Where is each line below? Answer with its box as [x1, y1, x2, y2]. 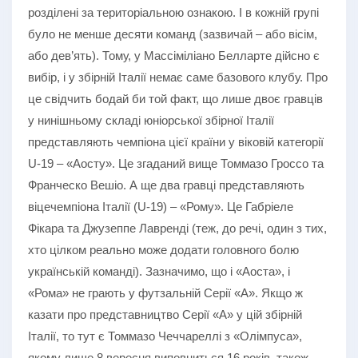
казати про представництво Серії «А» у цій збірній [28, 307, 302, 321]
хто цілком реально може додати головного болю [28, 242, 299, 257]
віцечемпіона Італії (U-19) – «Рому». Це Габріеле [28, 199, 293, 213]
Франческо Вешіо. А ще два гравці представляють [28, 177, 304, 192]
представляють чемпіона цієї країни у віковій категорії [28, 134, 324, 149]
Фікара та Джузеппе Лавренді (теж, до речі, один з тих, [28, 221, 327, 235]
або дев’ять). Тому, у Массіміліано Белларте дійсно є [28, 48, 320, 62]
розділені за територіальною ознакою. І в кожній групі [28, 5, 319, 19]
